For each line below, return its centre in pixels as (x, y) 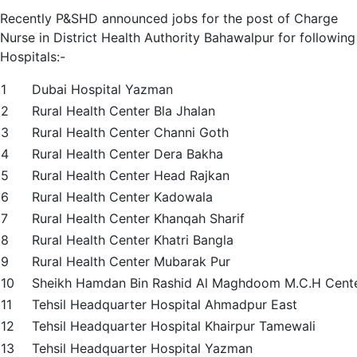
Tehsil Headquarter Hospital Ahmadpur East (165, 304)
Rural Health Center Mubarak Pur (131, 261)
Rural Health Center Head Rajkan (131, 175)
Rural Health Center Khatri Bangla (133, 240)
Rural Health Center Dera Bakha (127, 154)
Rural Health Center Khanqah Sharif (138, 218)
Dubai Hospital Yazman (102, 89)
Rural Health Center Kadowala (122, 197)
